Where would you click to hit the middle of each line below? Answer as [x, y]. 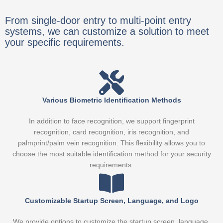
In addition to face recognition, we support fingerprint [111, 121]
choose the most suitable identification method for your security [111, 154]
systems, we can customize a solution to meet [107, 32]
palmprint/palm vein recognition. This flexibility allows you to [111, 143]
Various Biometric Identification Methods [111, 101]
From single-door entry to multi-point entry [98, 21]
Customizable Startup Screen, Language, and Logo [111, 201]
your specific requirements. [65, 43]
